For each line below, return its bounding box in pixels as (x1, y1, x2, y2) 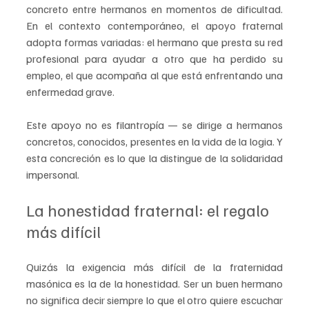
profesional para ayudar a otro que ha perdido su (26, 52, 283, 66)
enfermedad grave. (26, 85, 114, 99)
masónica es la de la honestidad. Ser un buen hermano (26, 277, 283, 291)
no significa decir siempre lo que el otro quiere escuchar (26, 293, 283, 308)
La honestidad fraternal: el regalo (26, 199, 272, 221)
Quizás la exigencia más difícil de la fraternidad (26, 260, 283, 275)
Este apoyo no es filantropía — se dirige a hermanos (26, 118, 283, 132)
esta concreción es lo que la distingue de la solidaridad (26, 151, 283, 166)
